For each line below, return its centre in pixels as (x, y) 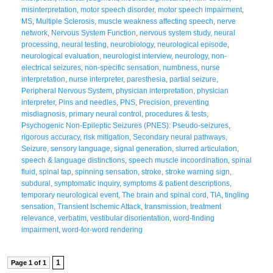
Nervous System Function (94, 33)
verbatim (72, 218)
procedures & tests (176, 114)
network (34, 33)
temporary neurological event (70, 195)
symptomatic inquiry (87, 183)
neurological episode (192, 44)
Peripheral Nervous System (67, 90)
